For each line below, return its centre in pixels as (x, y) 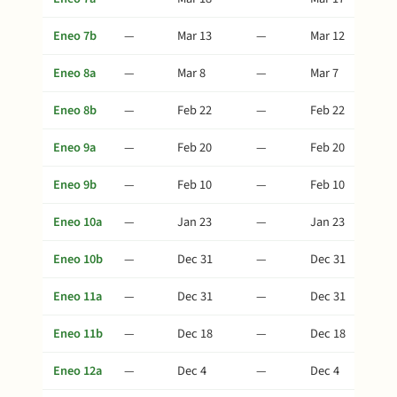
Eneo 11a (78, 296)
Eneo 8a (74, 73)
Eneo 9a (74, 148)
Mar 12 (327, 36)
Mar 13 (195, 36)
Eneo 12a (78, 371)
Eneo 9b (75, 185)
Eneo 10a (78, 222)
